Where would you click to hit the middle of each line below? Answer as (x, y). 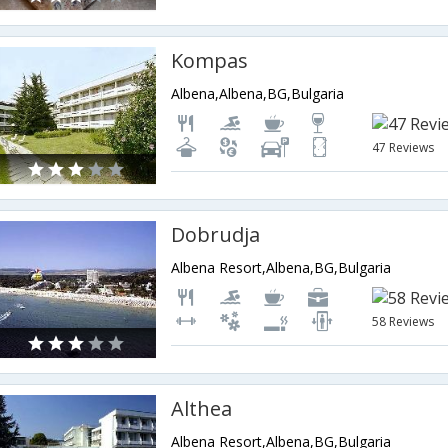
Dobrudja (216, 234)
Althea (202, 408)
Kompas (210, 60)
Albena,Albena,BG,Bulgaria (258, 93)
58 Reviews (403, 321)
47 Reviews (403, 147)
